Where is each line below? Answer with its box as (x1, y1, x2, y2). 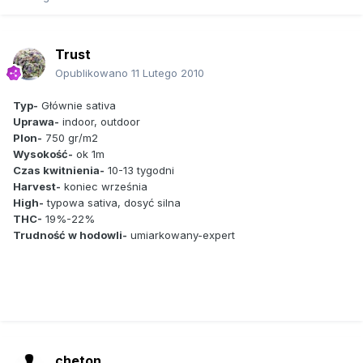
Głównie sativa (38, 98, 116, 112)
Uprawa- (13, 114, 59, 128)
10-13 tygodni (105, 163, 174, 177)
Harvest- (13, 179, 61, 193)
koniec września (61, 179, 147, 193)
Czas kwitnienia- (13, 163, 105, 177)
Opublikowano (55, 66, 131, 79)
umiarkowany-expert (127, 228, 235, 241)
